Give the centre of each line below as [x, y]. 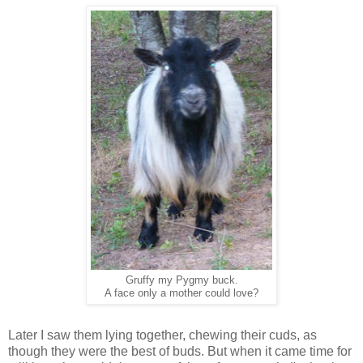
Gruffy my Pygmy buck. [181, 280]
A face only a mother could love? [181, 293]
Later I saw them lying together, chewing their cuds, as [162, 335]
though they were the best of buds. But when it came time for [180, 351]
